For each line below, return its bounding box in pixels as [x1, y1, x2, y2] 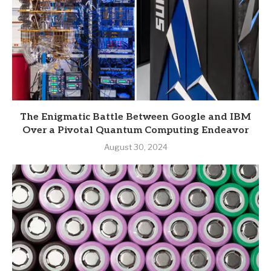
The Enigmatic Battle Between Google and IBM [20, 111, 251, 123]
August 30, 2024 [103, 142, 168, 152]
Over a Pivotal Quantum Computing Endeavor [22, 125, 249, 137]
